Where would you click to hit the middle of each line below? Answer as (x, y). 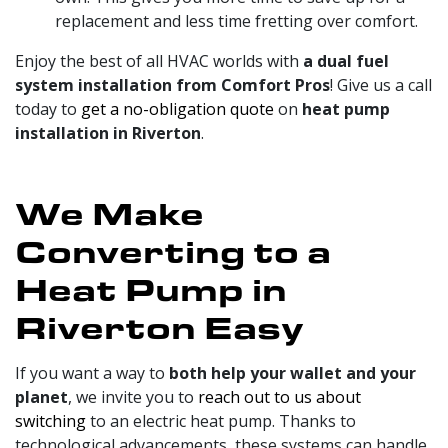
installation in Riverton (108, 132)
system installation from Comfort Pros (172, 84)
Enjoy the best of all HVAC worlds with (159, 60)
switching (50, 420)
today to (48, 108)
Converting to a (173, 249)
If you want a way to (92, 372)
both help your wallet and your (292, 372)
